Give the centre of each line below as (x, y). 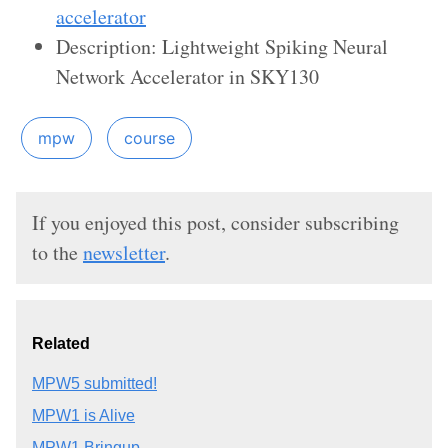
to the (57, 253)
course (149, 138)
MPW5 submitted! (94, 384)
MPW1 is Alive (83, 416)
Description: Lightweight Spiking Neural (222, 47)
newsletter (124, 253)
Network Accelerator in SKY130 (187, 77)
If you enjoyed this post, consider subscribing (215, 223)
